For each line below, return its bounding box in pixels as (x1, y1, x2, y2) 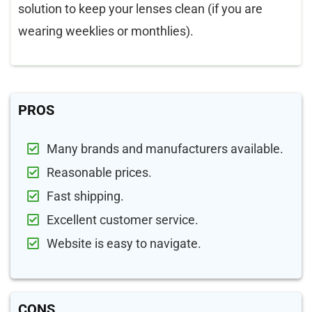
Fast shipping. (47, 188, 124, 203)
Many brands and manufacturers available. (47, 141, 283, 156)
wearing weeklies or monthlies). (18, 23, 194, 38)
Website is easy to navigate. (47, 235, 201, 251)
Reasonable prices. (47, 164, 152, 180)
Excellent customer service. (47, 212, 198, 227)
